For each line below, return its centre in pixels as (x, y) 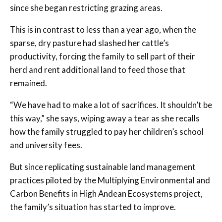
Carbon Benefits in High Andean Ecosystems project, (106, 193)
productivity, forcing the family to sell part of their (103, 56)
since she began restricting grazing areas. (86, 7)
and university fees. (46, 145)
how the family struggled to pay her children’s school (107, 131)
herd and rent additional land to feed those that (98, 69)
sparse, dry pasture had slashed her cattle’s (89, 43)
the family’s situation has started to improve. (93, 207)
